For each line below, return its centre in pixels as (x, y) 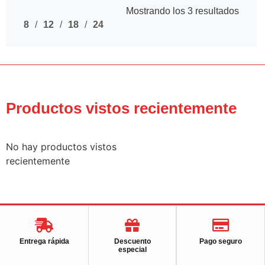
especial (132, 249)
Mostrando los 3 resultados (182, 11)
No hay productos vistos (61, 146)
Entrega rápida (44, 241)
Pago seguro (220, 241)
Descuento (132, 241)
